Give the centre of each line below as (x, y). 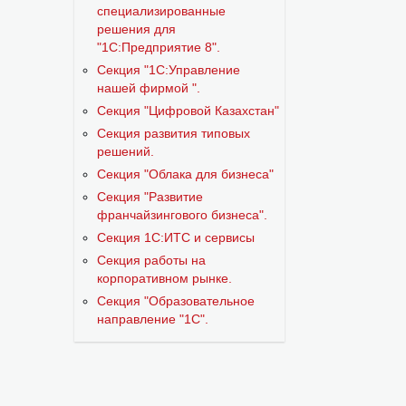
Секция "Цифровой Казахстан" (188, 111)
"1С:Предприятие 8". (159, 47)
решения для (136, 29)
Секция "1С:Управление (169, 70)
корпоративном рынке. (164, 278)
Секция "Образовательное (176, 301)
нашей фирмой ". (149, 88)
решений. (126, 151)
